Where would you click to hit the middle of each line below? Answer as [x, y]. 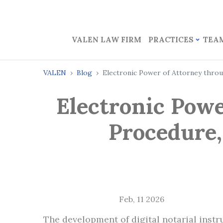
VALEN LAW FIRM [106, 40]
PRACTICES [171, 40]
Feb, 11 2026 [142, 199]
